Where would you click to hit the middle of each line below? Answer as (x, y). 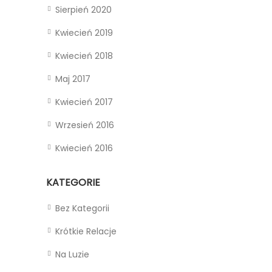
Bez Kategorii (82, 208)
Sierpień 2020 (83, 10)
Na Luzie (72, 254)
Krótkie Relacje (86, 231)
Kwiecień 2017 (84, 102)
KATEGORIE (73, 182)
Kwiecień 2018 (84, 56)
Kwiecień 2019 (84, 33)
